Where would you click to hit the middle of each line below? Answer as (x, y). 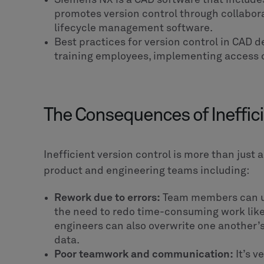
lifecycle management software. (133, 28)
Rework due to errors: (107, 198)
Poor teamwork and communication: (144, 254)
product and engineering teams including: (146, 171)
